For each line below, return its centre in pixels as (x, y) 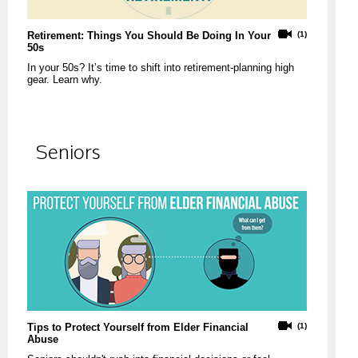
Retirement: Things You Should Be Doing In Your (149, 36)
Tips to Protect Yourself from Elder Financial (138, 327)
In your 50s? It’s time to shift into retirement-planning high (161, 68)
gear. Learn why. (65, 80)
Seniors (68, 151)
